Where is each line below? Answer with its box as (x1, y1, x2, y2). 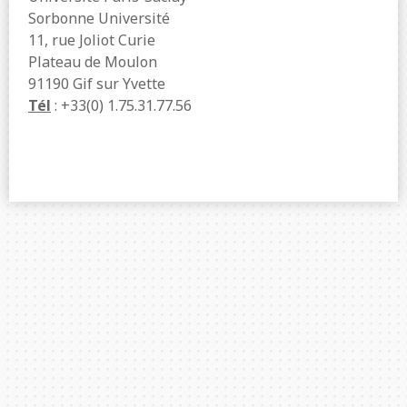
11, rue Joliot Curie (28, 30, 155, 50)
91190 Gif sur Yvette (28, 74, 165, 94)
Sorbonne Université (28, 8, 170, 28)
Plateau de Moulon (28, 52, 157, 72)
